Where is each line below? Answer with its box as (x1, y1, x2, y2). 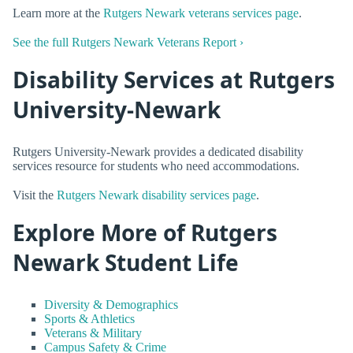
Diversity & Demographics (44, 297, 178, 311)
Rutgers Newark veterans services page (103, 6, 299, 20)
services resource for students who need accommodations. (13, 158, 299, 173)
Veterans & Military (44, 325, 142, 340)
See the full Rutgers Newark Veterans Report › (13, 35, 243, 50)
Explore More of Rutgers (13, 217, 277, 248)
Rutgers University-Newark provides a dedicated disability (13, 144, 303, 158)
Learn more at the (13, 6, 103, 20)
